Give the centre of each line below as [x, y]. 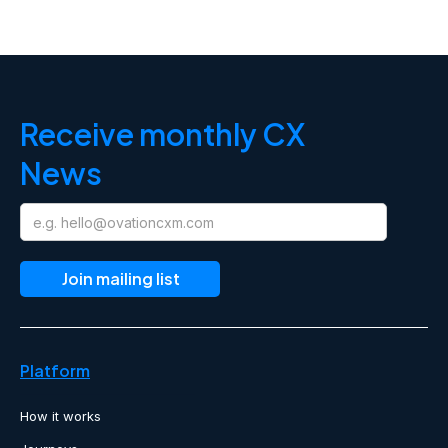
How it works [60, 416]
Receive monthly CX [162, 134]
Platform [55, 371]
